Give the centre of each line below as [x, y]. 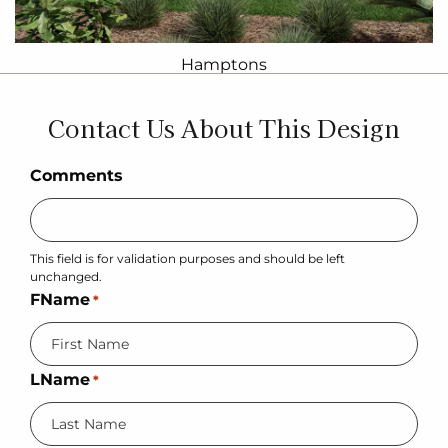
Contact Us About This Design [224, 127]
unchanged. [66, 276]
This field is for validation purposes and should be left [187, 258]
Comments [76, 175]
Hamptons [224, 64]
